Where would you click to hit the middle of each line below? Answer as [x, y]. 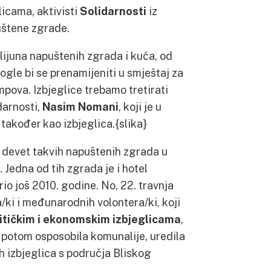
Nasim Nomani [80, 106]
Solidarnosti [113, 11]
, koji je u [140, 106]
